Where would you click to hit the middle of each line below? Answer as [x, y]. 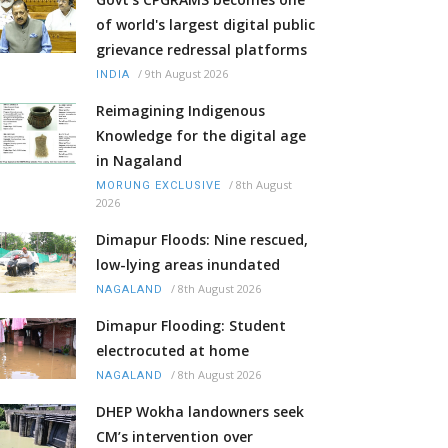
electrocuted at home [172, 350]
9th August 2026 [186, 73]
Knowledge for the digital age [201, 135]
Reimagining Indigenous [180, 110]
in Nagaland [139, 160]
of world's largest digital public [205, 24]
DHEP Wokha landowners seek [200, 411]
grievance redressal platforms [201, 49]
